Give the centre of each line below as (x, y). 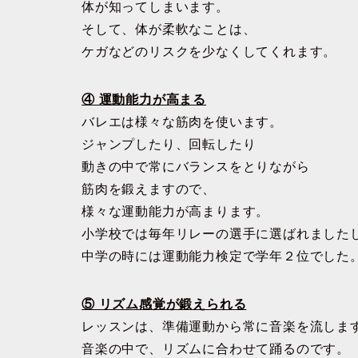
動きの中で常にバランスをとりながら (196, 167)
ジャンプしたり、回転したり (169, 144)
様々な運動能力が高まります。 (176, 211)
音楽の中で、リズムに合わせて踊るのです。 (216, 349)
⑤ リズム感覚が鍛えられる (164, 304)
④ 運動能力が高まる (144, 99)
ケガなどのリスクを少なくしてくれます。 (209, 52)
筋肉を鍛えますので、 (149, 189)
